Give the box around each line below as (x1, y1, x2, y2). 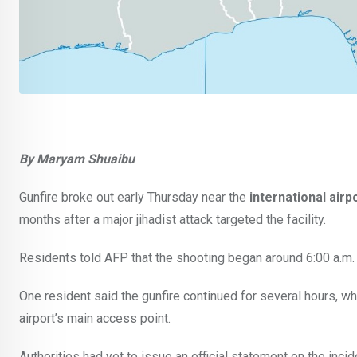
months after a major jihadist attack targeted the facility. (19, 212, 326, 228)
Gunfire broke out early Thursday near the (19, 190, 249, 206)
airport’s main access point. (19, 311, 171, 327)
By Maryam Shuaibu (19, 151, 135, 167)
